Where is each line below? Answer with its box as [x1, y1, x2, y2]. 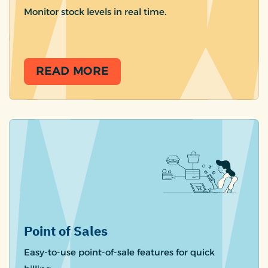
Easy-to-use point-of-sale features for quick [24, 246, 215, 258]
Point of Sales [24, 221, 108, 242]
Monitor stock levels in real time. [24, 6, 166, 18]
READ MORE [36, 65, 109, 78]
